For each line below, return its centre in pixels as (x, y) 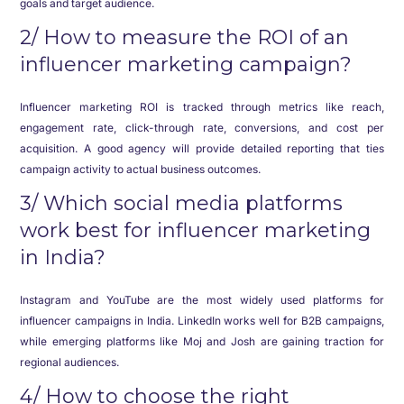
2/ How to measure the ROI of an (185, 37)
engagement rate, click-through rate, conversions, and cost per (202, 128)
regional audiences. (70, 362)
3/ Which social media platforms (182, 203)
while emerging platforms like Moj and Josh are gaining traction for (202, 341)
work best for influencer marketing (196, 230)
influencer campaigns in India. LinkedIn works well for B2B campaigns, (202, 321)
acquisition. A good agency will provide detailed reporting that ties (202, 148)
